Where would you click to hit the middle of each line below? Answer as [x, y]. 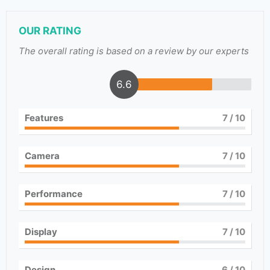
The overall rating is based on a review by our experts [134, 51]
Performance [54, 194]
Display [41, 232]
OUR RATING [50, 31]
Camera [42, 156]
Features [44, 118]
